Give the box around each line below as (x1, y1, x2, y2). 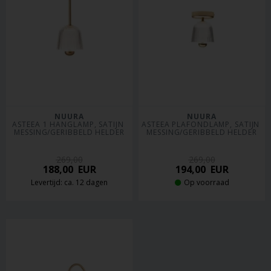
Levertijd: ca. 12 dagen (31, 177, 108, 188)
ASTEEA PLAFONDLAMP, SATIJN (142, 119, 260, 129)
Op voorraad (183, 177, 229, 188)
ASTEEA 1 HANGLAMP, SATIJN (12, 119, 124, 129)
